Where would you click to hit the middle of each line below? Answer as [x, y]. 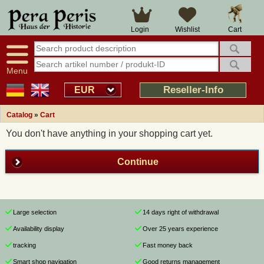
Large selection [35, 212]
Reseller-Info [193, 90]
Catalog [19, 115]
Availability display [39, 229]
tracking [24, 245]
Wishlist [188, 29]
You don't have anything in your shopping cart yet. [109, 133]
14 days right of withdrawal [180, 212]
